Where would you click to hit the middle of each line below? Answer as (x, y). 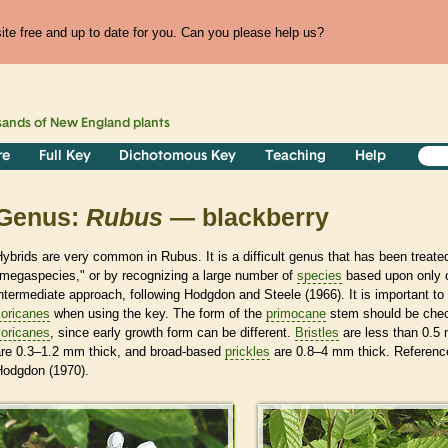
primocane (296, 313)
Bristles (317, 332)
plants (150, 124)
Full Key (64, 157)
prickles (247, 351)
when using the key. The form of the (158, 313)
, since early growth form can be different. (172, 332)
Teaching (296, 157)
